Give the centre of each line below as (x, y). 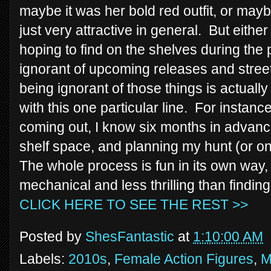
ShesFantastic (130, 237)
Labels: (44, 259)
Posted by (52, 237)
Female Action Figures (184, 259)
